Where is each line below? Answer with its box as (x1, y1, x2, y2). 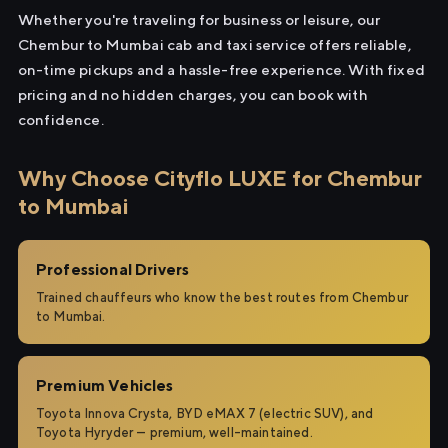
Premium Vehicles (36, 376, 174, 395)
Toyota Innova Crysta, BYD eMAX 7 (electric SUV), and (36, 406, 374, 421)
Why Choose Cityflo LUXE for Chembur (18, 165, 422, 191)
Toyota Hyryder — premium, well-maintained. (36, 425, 313, 440)
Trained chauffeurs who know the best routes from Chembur (36, 290, 408, 305)
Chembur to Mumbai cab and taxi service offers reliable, (18, 36, 412, 53)
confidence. (18, 111, 104, 128)
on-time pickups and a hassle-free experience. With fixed (18, 61, 425, 78)
